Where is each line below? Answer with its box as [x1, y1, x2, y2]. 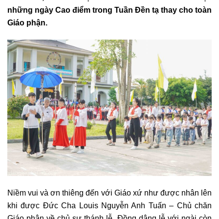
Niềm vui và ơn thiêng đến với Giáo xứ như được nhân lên [7, 188, 212, 197]
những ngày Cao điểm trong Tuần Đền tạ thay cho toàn [7, 5, 212, 15]
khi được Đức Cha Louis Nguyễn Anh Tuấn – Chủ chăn [7, 200, 212, 210]
